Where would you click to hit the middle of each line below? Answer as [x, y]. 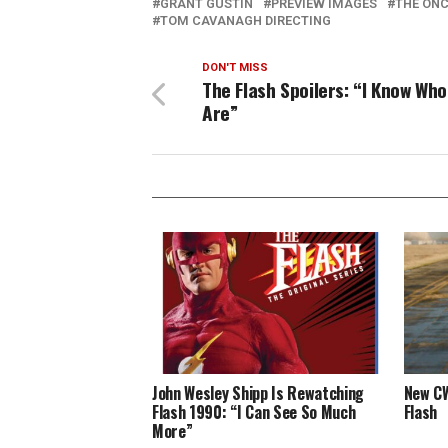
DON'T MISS [235, 67]
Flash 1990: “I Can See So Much [254, 411]
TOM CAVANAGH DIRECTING [245, 20]
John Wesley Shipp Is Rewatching [258, 392]
